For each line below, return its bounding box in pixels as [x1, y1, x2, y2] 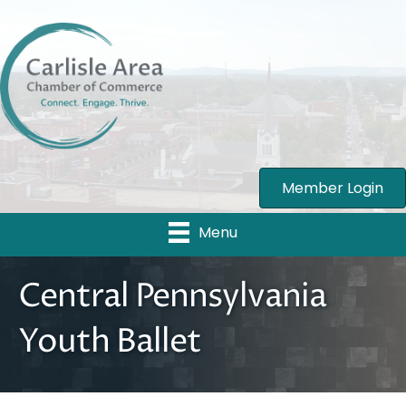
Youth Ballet [18, 319, 201, 364]
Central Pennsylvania [18, 274, 326, 319]
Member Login [282, 178, 383, 199]
